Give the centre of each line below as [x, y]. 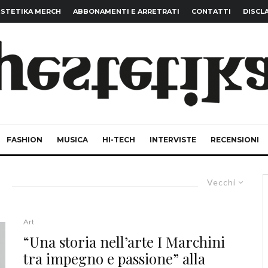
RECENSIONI [235, 140]
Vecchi [221, 182]
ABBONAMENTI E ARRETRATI [126, 11]
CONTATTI [211, 11]
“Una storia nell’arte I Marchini [124, 242]
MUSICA [72, 140]
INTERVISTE [173, 140]
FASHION [25, 140]
